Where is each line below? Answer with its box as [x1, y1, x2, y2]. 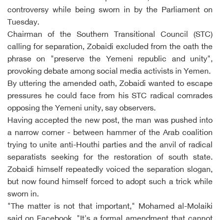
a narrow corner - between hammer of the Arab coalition [7, 129, 213, 138]
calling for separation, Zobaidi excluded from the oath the [7, 43, 213, 52]
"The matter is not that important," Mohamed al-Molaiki [7, 202, 213, 212]
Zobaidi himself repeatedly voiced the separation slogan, [7, 165, 213, 175]
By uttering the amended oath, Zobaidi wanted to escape [7, 80, 213, 89]
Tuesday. [7, 18, 39, 27]
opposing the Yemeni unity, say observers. [7, 104, 156, 113]
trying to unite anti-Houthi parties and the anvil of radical [7, 141, 213, 150]
